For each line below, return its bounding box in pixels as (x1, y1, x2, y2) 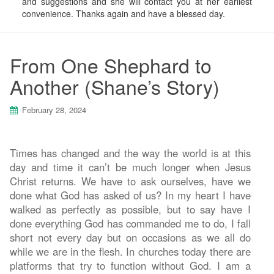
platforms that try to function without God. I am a (9, 257, 251, 273)
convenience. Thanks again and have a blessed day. (22, 7, 225, 20)
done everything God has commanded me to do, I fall (9, 215, 251, 231)
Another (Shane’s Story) (9, 72, 220, 100)
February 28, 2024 (21, 103, 86, 116)
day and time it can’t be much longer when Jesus (9, 159, 251, 174)
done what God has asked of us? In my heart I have (9, 187, 251, 202)
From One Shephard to (9, 50, 212, 79)
